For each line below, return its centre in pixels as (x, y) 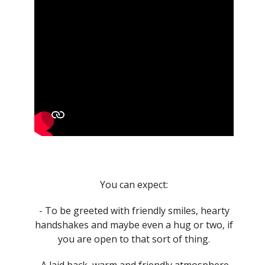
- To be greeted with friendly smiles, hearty (134, 210)
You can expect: (134, 184)
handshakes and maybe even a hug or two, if (134, 224)
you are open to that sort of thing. (134, 239)
